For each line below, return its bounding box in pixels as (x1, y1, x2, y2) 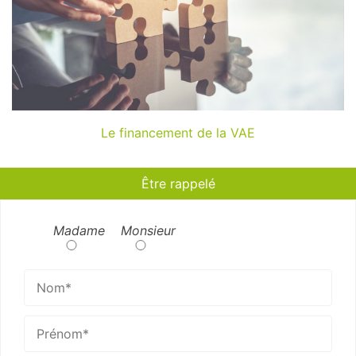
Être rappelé (141, 176, 215, 192)
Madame (52, 222, 105, 238)
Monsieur (120, 222, 176, 238)
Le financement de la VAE (101, 125, 255, 141)
